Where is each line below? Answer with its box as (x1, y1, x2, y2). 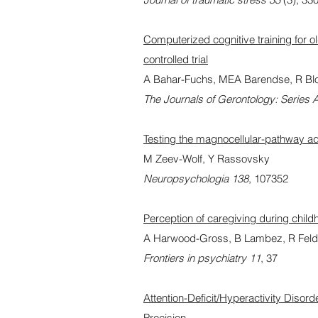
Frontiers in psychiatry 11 (143, 251, 261, 265)
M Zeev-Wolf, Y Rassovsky (143, 152, 270, 165)
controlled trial (143, 53, 208, 66)
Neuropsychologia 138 (143, 172, 248, 185)
